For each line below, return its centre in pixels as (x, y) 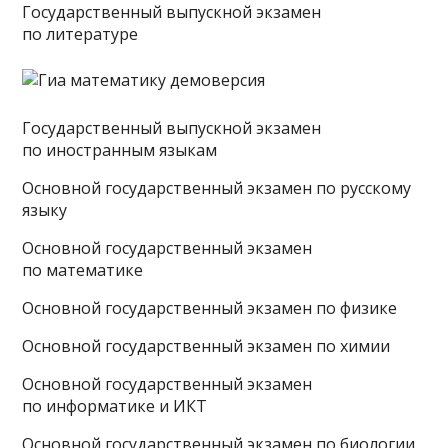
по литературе (80, 34)
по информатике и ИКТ (115, 406)
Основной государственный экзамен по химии (206, 346)
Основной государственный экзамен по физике (210, 308)
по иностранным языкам (120, 150)
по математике (83, 270)
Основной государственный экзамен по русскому (217, 188)
